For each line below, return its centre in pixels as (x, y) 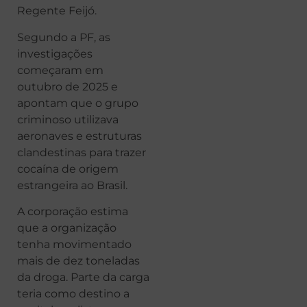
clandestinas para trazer (82, 152)
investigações (55, 53)
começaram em (60, 70)
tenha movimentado (74, 244)
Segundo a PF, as (64, 37)
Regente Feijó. (57, 11)
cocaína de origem (68, 169)
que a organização (67, 228)
